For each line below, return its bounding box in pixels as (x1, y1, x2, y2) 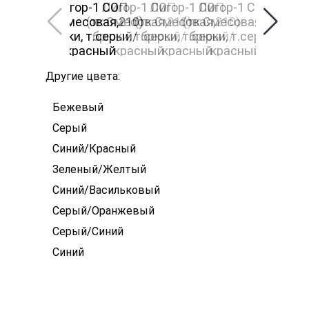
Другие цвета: (46, 70, 120, 83)
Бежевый (52, 101, 103, 114)
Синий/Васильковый (52, 183, 160, 197)
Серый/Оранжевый (52, 204, 154, 217)
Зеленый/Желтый (52, 163, 146, 176)
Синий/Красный (52, 142, 136, 155)
